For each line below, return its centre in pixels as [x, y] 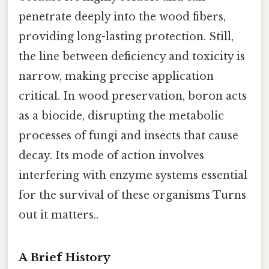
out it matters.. [59, 215]
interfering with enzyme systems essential [133, 175]
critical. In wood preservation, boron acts [133, 96]
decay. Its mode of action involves [111, 155]
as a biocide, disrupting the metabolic [121, 116]
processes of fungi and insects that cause [128, 135]
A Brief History [65, 257]
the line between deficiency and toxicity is [132, 56]
